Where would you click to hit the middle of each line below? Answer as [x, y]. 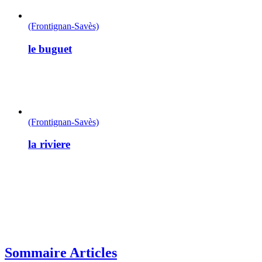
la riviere [49, 144]
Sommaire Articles [61, 252]
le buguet [50, 49]
